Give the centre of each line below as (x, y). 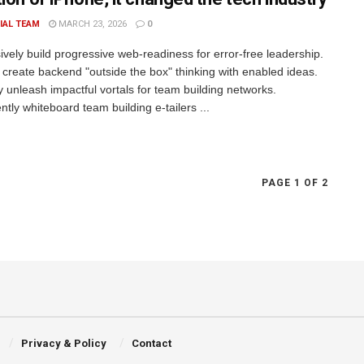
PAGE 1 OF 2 (295, 183)
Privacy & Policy (64, 344)
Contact (151, 344)
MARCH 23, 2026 (91, 24)
